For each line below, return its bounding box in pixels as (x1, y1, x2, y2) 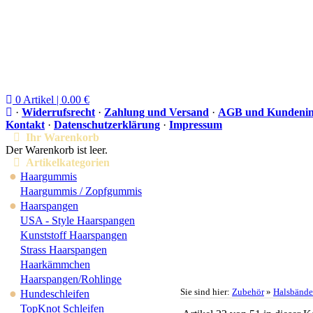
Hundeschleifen (20, 288, 89, 300)
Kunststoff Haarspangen (20, 229, 127, 241)
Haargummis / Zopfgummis (20, 185, 142, 197)
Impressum (169, 119, 222, 131)
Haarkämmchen (20, 259, 90, 270)
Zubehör (232, 286, 264, 297)
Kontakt (6, 119, 45, 131)
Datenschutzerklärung (54, 119, 160, 131)
